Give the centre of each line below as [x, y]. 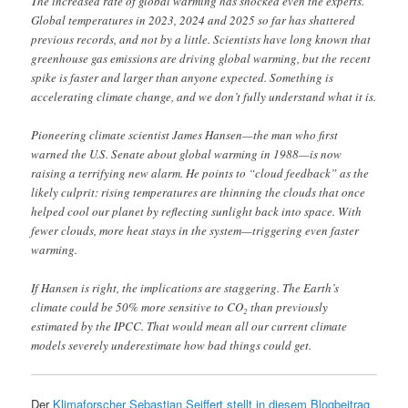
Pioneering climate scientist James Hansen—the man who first [185, 134]
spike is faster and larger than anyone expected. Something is [183, 77]
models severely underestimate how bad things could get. [172, 345]
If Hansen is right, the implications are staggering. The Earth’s [185, 287]
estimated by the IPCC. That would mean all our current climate [189, 326]
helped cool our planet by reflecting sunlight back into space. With [197, 211]
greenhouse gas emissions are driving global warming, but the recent [201, 58]
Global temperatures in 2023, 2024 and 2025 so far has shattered [194, 20]
